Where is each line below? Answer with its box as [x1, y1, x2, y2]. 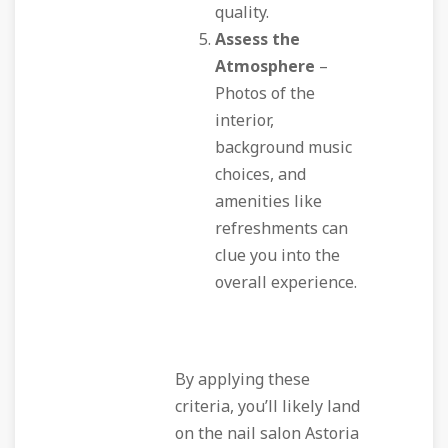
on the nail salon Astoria [175, 422, 359, 446]
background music [215, 136, 352, 160]
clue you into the [215, 244, 340, 268]
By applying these [175, 368, 310, 392]
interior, [215, 109, 274, 133]
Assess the [215, 28, 300, 52]
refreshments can [215, 217, 348, 241]
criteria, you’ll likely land [175, 395, 360, 419]
